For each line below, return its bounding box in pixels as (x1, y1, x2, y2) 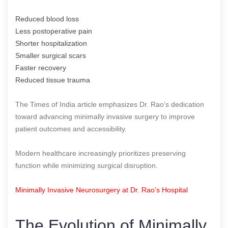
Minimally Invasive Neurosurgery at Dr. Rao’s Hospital (15, 185, 188, 194)
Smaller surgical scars (15, 51, 86, 60)
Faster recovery (15, 63, 66, 72)
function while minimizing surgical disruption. (15, 161, 158, 169)
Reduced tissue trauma (15, 75, 90, 84)
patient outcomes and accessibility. (15, 124, 127, 133)
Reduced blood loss (15, 14, 79, 23)
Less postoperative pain (15, 26, 92, 35)
